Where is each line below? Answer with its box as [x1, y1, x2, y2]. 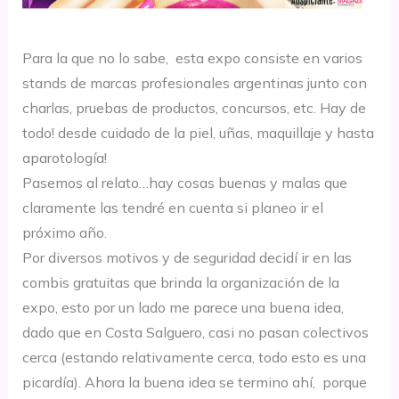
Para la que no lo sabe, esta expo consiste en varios [21, 49, 362, 68]
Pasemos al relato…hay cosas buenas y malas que [21, 174, 347, 192]
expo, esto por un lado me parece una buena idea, [21, 298, 344, 317]
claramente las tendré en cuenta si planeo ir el [21, 199, 323, 217]
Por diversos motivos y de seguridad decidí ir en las [21, 248, 352, 267]
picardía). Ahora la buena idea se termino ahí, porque [21, 373, 367, 392]
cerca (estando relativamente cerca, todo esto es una [21, 348, 366, 367]
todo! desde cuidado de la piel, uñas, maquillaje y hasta [21, 124, 374, 142]
